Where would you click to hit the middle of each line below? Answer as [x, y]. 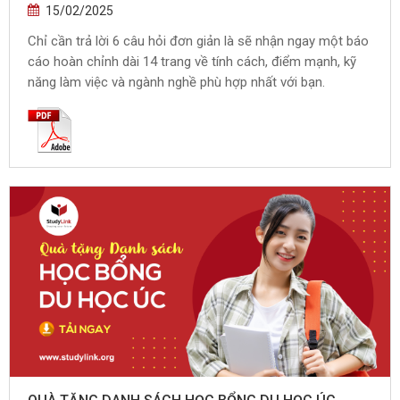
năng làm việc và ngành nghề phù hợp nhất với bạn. [176, 82]
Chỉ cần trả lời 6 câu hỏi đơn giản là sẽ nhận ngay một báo [198, 41]
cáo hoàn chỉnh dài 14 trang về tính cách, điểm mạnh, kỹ [192, 62]
